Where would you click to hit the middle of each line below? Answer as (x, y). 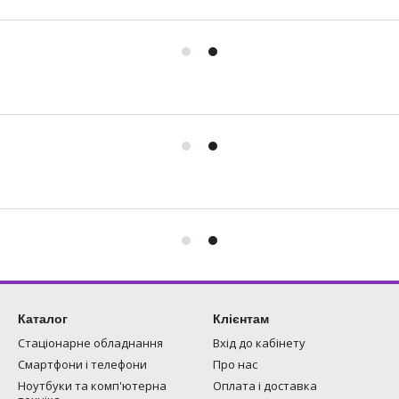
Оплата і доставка (265, 386)
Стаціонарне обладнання (90, 343)
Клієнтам (241, 319)
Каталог (43, 319)
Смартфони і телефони (82, 364)
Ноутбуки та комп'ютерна (92, 386)
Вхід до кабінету (259, 343)
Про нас (235, 364)
